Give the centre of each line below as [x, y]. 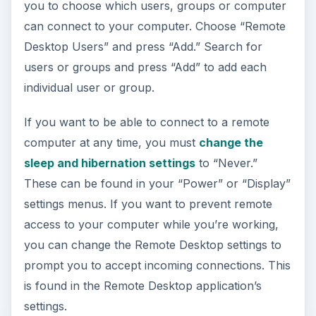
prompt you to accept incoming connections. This [157, 266]
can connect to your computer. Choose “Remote [154, 26]
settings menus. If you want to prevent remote [148, 204]
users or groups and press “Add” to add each [145, 67]
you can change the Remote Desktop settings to [152, 245]
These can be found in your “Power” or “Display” [157, 184]
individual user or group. [89, 88]
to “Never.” [226, 163]
